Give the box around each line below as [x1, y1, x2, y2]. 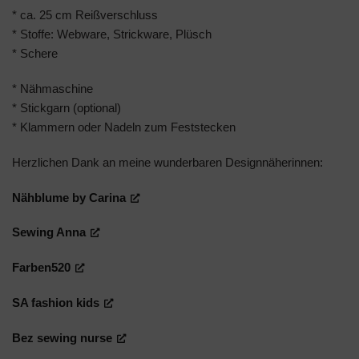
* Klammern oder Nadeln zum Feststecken [12, 120, 236, 135]
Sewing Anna [12, 225, 86, 240]
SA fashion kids [12, 295, 99, 309]
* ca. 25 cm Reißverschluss [12, 8, 158, 22]
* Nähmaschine [12, 82, 93, 96]
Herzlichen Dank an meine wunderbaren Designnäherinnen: [12, 155, 323, 169]
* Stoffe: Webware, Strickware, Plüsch [12, 27, 212, 42]
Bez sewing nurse [12, 330, 112, 345]
